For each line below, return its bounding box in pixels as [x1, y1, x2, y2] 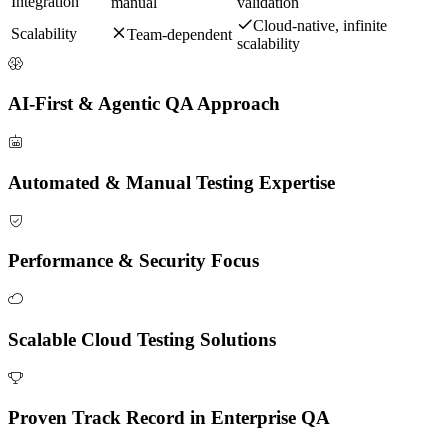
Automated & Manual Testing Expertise [8, 171, 335, 193]
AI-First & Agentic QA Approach [8, 93, 280, 115]
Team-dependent [127, 25, 232, 43]
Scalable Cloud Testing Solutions [8, 328, 276, 350]
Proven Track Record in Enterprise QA [8, 407, 330, 429]
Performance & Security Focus [8, 250, 259, 272]
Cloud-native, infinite [253, 16, 387, 34]
